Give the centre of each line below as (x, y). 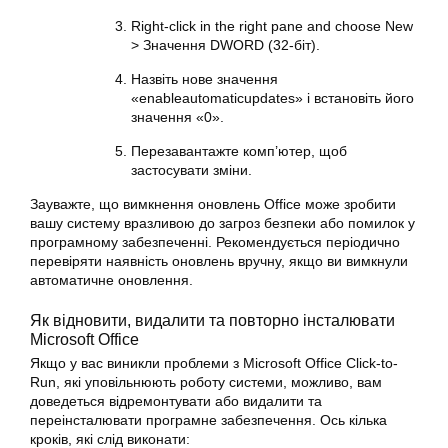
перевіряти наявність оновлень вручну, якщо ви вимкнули (219, 261)
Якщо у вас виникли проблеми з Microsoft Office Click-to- (214, 363)
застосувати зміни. (191, 170)
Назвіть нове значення (204, 79)
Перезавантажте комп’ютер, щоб (239, 151)
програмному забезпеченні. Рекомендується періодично (215, 242)
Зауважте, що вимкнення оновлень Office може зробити (213, 204)
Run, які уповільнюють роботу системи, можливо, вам (206, 382)
